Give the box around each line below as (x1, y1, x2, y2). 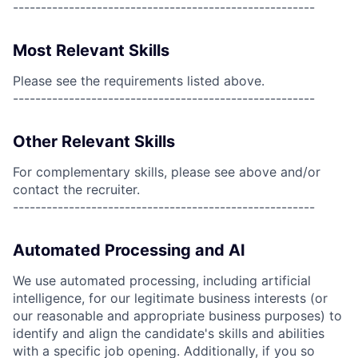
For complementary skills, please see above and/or (13, 164, 320, 180)
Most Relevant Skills (13, 41, 169, 60)
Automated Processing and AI (13, 241, 245, 260)
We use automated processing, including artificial (13, 272, 311, 288)
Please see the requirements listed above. (13, 73, 265, 89)
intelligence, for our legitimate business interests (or (13, 290, 328, 306)
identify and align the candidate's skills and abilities (13, 325, 324, 341)
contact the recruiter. (13, 181, 140, 197)
